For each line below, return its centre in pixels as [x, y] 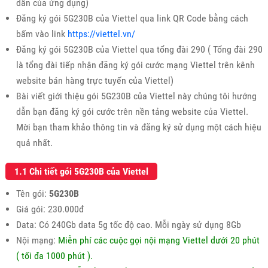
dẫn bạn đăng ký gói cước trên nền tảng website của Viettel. [132, 111]
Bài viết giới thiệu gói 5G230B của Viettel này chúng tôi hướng [136, 96]
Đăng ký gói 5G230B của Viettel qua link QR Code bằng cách [132, 18]
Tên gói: [32, 193]
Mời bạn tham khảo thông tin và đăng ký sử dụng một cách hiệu [138, 127]
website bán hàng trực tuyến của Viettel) [95, 80]
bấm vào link [42, 33]
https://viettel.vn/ [101, 33]
